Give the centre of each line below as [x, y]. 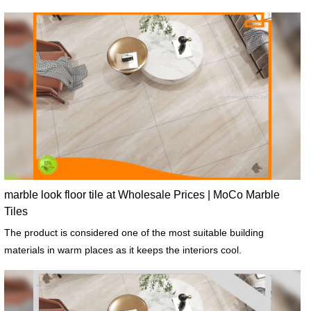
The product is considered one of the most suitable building [134, 232]
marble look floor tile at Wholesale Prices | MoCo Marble [142, 194]
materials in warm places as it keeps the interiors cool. [123, 250]
